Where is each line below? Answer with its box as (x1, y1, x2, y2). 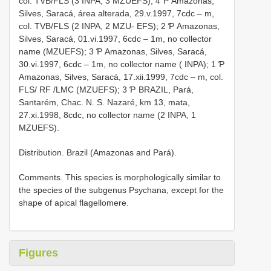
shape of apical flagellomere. (19, 197, 129, 207)
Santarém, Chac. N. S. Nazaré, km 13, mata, (19, 97, 190, 107)
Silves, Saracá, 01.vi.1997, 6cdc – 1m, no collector (19, 33, 212, 44)
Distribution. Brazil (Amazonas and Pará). (19, 147, 177, 157)
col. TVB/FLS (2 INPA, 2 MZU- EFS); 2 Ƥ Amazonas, (19, 21, 220, 31)
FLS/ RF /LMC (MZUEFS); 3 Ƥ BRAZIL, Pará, (19, 84, 194, 94)
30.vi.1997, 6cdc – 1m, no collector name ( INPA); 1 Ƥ (19, 59, 225, 69)
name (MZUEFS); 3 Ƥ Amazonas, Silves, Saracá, (19, 46, 207, 56)
